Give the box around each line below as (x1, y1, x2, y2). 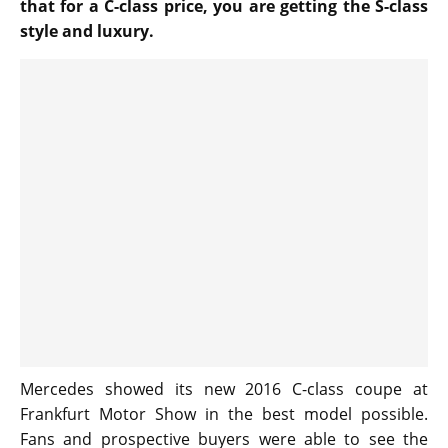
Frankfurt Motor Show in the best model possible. (20, 403, 428, 426)
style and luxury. (20, 20, 154, 43)
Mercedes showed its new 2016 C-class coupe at (20, 378, 428, 401)
